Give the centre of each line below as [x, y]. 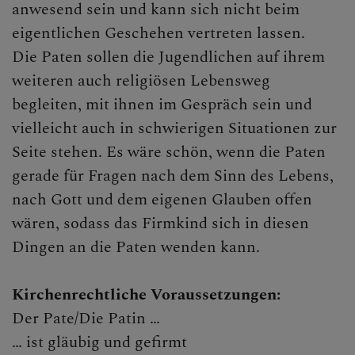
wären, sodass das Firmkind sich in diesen [160, 223]
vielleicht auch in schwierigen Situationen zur [174, 128]
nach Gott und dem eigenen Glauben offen [162, 199]
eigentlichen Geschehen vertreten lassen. [158, 33]
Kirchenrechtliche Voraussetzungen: [146, 294]
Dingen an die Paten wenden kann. [136, 247]
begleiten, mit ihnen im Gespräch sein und [162, 104]
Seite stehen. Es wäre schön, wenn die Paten [169, 152]
